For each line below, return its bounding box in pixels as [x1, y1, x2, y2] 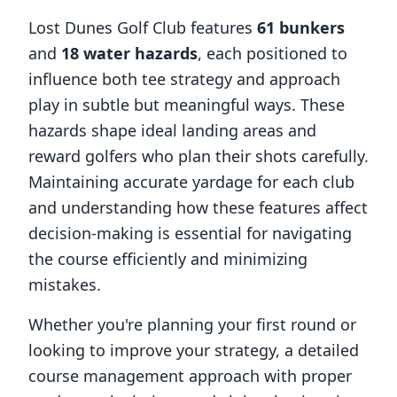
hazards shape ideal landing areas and [28, 120, 316, 141]
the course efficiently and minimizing [28, 248, 307, 269]
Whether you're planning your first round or [28, 314, 356, 335]
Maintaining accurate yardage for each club [28, 171, 354, 192]
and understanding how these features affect [28, 197, 368, 218]
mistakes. [28, 274, 101, 295]
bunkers [275, 17, 345, 38]
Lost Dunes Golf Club [28, 17, 186, 38]
